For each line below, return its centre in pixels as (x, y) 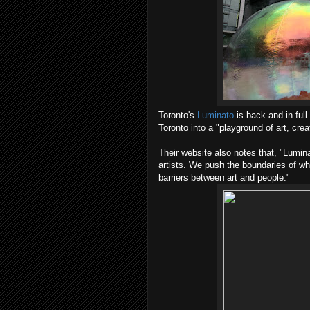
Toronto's (178, 115)
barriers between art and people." (224, 177)
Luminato (216, 115)
